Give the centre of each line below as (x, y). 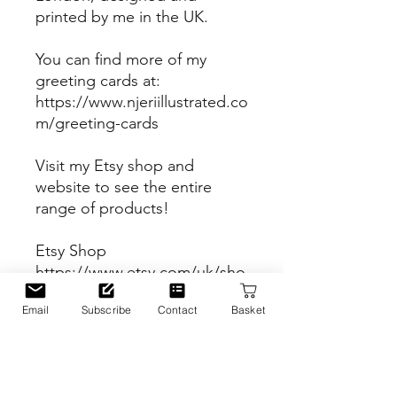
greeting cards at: (98, 81)
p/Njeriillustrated (95, 293)
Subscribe (106, 309)
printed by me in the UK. (122, 17)
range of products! (102, 208)
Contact (177, 309)
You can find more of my (121, 59)
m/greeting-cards (97, 123)
